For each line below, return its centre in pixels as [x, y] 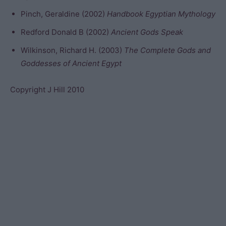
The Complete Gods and [167, 50]
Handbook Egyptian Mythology [161, 14]
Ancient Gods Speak [147, 32]
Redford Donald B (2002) [66, 32]
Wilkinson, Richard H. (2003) [72, 50]
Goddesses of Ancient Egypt [71, 63]
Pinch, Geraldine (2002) [64, 14]
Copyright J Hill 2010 [47, 90]
